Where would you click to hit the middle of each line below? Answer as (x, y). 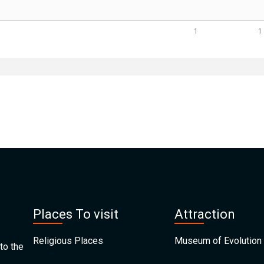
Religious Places (68, 241)
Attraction (205, 214)
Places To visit (76, 214)
